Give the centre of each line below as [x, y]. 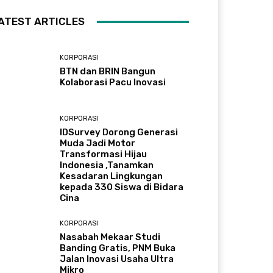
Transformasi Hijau [104, 154]
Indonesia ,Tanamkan [107, 165]
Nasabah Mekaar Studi [110, 237]
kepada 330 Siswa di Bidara [122, 187]
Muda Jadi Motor [98, 144]
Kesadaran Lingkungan [112, 176]
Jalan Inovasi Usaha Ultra [117, 259]
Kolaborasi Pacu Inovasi [113, 83]
